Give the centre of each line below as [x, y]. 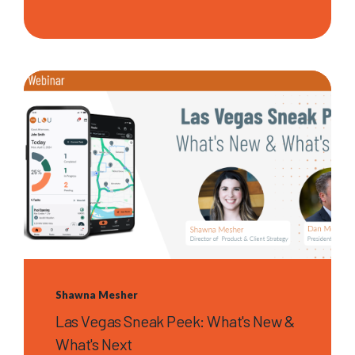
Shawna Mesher [97, 294]
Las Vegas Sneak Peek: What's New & [175, 321]
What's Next [94, 344]
